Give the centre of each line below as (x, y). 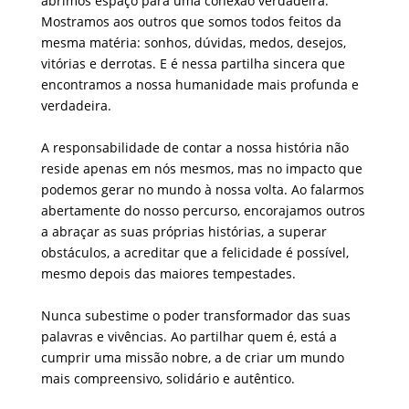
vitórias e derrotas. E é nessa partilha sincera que (193, 63)
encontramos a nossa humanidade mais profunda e (199, 84)
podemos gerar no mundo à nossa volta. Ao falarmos (202, 189)
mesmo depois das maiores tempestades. (168, 273)
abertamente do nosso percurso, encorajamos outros (203, 210)
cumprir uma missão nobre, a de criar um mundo (192, 357)
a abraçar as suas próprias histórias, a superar (184, 231)
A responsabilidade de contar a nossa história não (194, 147)
